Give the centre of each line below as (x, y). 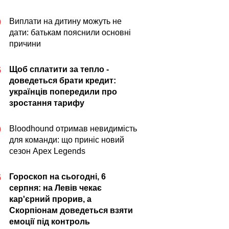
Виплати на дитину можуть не (65, 21)
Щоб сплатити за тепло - (59, 69)
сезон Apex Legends (47, 151)
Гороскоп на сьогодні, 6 (58, 177)
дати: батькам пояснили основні (70, 32)
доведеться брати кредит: (63, 81)
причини (25, 44)
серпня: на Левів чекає (55, 188)
